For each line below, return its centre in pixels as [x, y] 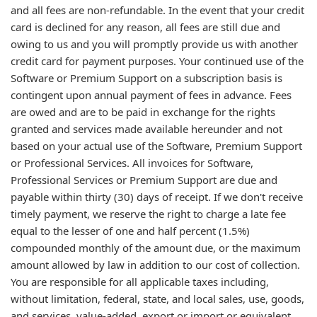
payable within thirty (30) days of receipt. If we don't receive [157, 197]
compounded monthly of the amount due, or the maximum [156, 248]
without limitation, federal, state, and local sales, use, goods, [157, 299]
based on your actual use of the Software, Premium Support [156, 146]
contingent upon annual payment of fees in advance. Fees [151, 95]
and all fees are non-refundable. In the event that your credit [157, 10]
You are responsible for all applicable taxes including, [140, 282]
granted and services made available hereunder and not [146, 129]
